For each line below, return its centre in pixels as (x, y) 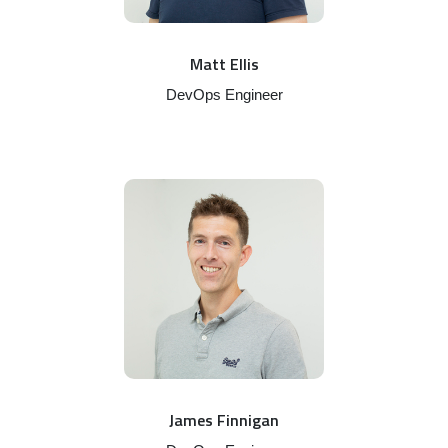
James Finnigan (224, 419)
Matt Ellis (224, 63)
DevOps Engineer (224, 94)
